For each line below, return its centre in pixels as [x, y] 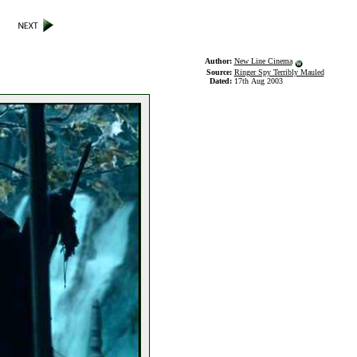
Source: [220, 72]
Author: [219, 61]
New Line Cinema [263, 61]
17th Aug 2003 [258, 81]
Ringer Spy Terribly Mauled [279, 72]
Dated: [222, 81]
